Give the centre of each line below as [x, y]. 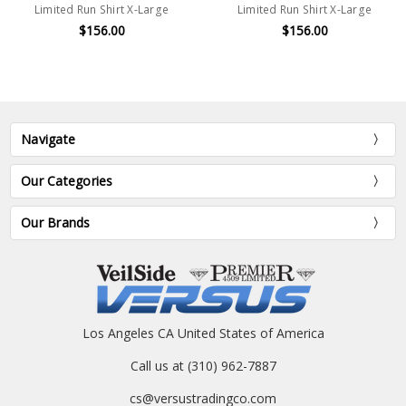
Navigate [48, 140]
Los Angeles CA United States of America [203, 333]
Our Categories [67, 181]
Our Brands [56, 223]
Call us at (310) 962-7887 [203, 365]
